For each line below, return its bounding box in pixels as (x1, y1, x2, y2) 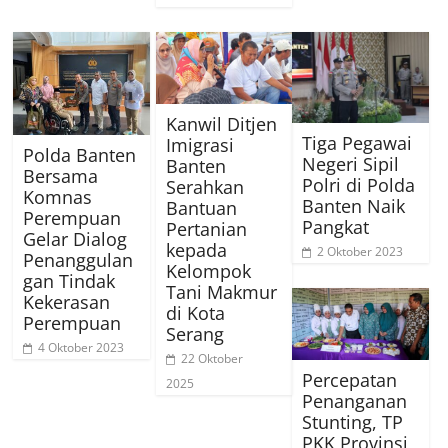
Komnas (23, 184, 93, 209)
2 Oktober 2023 (317, 243, 404, 261)
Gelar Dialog (23, 226, 128, 251)
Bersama (23, 163, 99, 188)
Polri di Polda (302, 173, 416, 198)
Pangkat (302, 215, 370, 240)
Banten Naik (302, 194, 406, 219)
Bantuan (165, 195, 237, 220)
